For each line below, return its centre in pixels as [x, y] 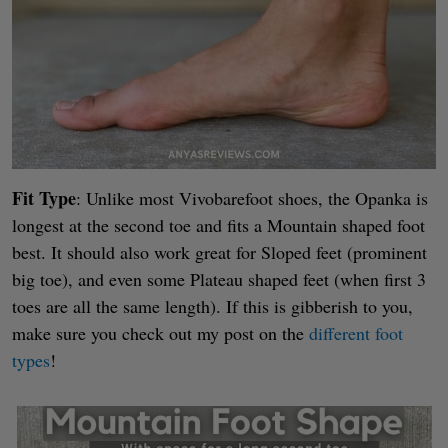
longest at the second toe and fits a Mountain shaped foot [218, 225]
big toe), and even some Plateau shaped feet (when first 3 [219, 279]
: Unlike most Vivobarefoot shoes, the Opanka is [252, 198]
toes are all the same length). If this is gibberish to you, [212, 306]
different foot [353, 333]
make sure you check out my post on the [158, 333]
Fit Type [44, 198]
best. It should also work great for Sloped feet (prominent [219, 252]
